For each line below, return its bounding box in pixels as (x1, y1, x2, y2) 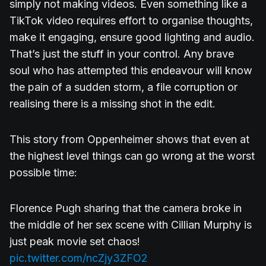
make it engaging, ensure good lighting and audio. (9, 31, 255, 44)
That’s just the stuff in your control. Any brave (9, 47, 234, 61)
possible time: (9, 166, 77, 179)
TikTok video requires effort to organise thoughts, (9, 14, 253, 27)
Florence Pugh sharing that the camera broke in (9, 202, 242, 215)
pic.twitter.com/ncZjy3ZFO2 (9, 252, 148, 265)
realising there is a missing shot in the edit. (9, 97, 216, 110)
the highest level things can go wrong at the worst (9, 150, 255, 163)
